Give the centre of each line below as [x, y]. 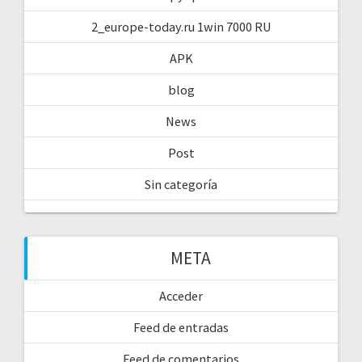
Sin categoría [181, 184]
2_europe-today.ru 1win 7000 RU [181, 26]
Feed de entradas [181, 327]
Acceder [181, 295]
